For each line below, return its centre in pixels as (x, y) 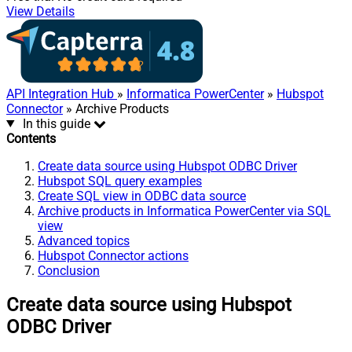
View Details (40, 11)
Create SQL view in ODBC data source (142, 196)
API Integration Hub (62, 93)
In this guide (56, 123)
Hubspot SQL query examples (120, 181)
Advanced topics (84, 240)
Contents (31, 138)
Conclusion (69, 270)
